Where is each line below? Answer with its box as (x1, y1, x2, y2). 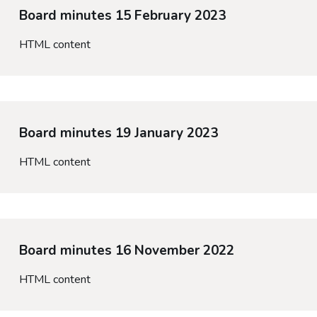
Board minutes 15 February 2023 (18, 6, 226, 25)
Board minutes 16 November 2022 (18, 241, 234, 260)
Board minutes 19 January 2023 (18, 124, 218, 143)
